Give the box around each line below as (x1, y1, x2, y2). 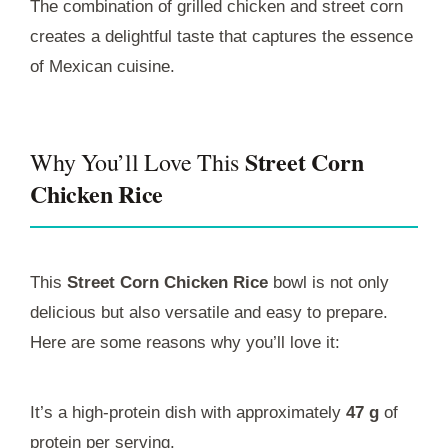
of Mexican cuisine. (30, 56, 175, 76)
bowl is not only (268, 272, 389, 292)
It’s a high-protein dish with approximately (30, 402, 346, 422)
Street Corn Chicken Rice (67, 272, 268, 292)
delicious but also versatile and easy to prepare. (30, 302, 388, 322)
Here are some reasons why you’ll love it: (30, 332, 340, 352)
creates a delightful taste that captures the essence (30, 26, 413, 46)
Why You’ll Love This (30, 145, 245, 178)
